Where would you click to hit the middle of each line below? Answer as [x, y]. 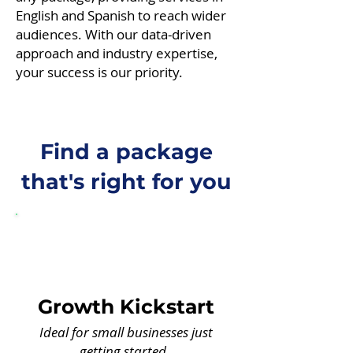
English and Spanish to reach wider [121, 15]
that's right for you [126, 182]
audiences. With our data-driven [113, 34]
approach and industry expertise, [117, 53]
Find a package [126, 152]
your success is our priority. [99, 72]
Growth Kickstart [126, 307]
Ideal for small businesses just [126, 332]
